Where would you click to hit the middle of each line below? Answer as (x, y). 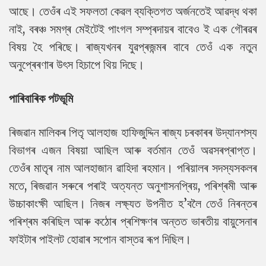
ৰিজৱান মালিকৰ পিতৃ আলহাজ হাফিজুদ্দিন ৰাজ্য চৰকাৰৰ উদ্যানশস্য (133, 132)
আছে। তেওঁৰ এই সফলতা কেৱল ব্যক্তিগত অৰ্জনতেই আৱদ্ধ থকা (133, 11)
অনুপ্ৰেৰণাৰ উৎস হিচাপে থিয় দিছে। (77, 65)
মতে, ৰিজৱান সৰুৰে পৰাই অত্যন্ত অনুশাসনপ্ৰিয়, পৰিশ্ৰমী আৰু (133, 186)
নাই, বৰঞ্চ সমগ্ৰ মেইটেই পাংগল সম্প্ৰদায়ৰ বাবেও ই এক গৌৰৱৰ (133, 29)
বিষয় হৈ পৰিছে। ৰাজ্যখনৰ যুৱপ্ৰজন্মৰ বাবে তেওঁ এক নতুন (133, 47)
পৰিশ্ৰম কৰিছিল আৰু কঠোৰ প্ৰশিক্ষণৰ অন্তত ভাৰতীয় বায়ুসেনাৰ (133, 221)
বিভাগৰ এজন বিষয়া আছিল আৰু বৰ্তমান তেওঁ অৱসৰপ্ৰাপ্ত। (133, 150)
